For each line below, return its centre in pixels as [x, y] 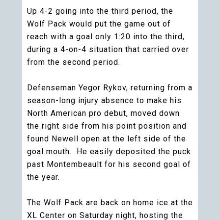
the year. [43, 177]
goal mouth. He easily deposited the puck [109, 151]
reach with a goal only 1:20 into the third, [106, 37]
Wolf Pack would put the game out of [99, 24]
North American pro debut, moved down [103, 113]
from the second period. [75, 62]
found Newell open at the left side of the [107, 139]
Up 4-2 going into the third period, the [100, 11]
